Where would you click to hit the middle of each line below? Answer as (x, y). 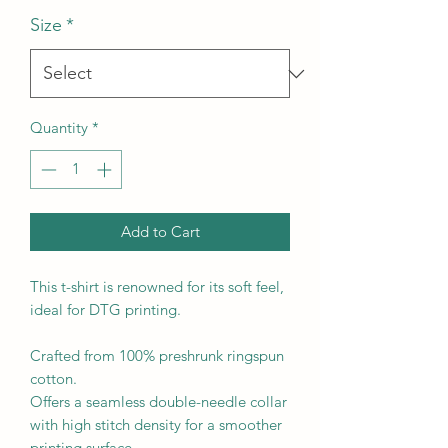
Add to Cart (160, 231)
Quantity (59, 127)
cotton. (53, 378)
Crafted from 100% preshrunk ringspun (157, 355)
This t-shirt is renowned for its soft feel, (157, 286)
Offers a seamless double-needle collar (158, 401)
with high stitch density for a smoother (156, 424)
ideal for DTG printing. (105, 309)
